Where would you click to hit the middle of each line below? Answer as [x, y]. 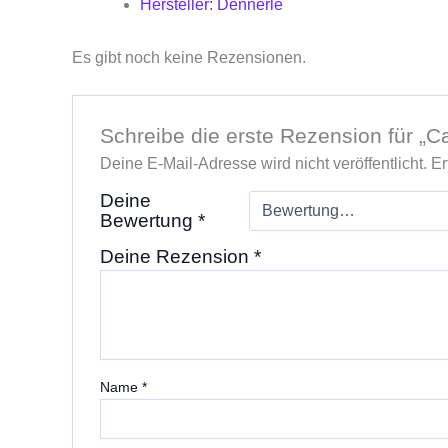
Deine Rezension [176, 257]
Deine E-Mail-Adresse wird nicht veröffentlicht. [263, 164]
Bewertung [148, 221]
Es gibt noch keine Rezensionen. [189, 57]
